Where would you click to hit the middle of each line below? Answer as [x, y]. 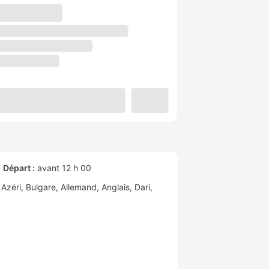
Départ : [19, 168]
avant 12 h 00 [63, 168]
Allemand [79, 187]
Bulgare [41, 187]
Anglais [116, 187]
